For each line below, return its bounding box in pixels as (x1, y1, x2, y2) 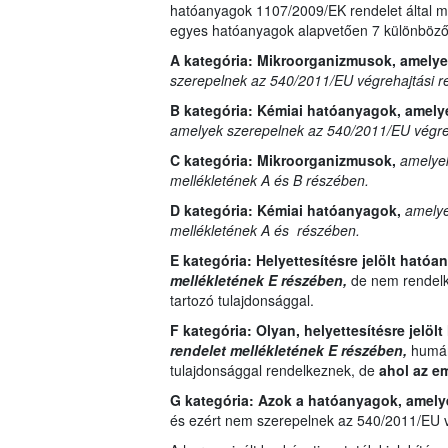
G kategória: (169, 390, 254, 411)
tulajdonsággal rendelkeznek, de (169, 360, 379, 381)
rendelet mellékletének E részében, (169, 340, 407, 361)
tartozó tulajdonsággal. (169, 290, 314, 311)
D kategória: (169, 200, 253, 221)
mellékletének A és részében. (169, 220, 360, 241)
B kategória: (169, 100, 253, 121)
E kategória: (169, 250, 252, 271)
